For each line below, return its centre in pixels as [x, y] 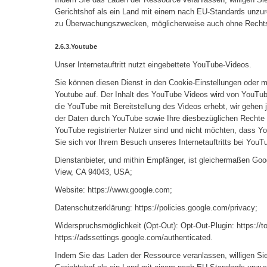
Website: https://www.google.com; [114, 190]
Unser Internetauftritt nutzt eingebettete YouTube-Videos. [153, 65]
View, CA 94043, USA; [94, 172]
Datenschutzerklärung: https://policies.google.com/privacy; [156, 208]
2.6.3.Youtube [76, 47]
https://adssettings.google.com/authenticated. [134, 238]
